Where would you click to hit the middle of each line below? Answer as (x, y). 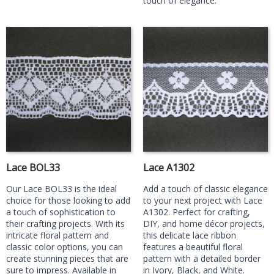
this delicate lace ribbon (190, 235)
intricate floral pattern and (57, 235)
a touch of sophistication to (61, 212)
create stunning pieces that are (67, 258)
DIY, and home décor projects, (204, 224)
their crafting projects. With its (65, 224)
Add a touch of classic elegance (206, 189)
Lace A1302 (169, 168)
